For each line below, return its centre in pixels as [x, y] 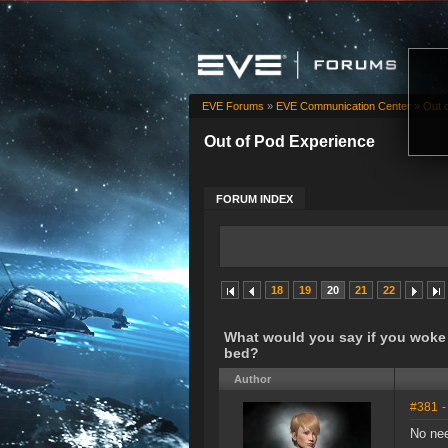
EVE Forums [233, 106]
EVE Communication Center [343, 106]
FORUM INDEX [254, 199]
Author [252, 379]
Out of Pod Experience [289, 142]
